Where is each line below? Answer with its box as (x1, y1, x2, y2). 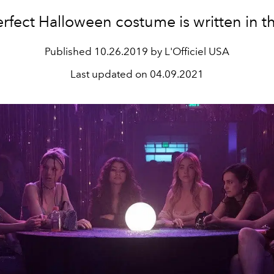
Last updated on (70, 68, 150, 80)
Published (45, 45, 94, 57)
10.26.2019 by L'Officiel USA (94, 45, 229, 57)
